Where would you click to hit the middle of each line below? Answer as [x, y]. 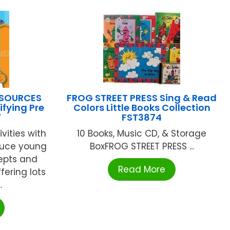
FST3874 [142, 118]
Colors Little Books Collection [142, 108]
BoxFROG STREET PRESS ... [142, 147]
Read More [142, 170]
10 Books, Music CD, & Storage [142, 134]
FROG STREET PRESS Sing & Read [142, 98]
